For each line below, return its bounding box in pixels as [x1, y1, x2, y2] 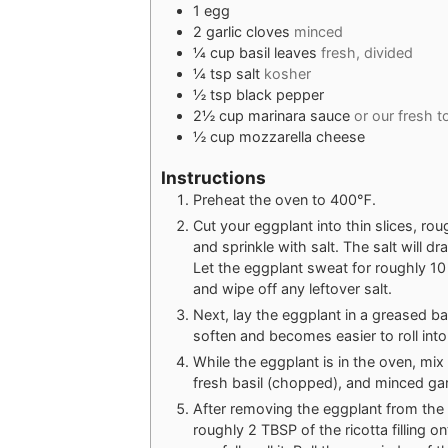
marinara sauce [247, 106, 350, 124]
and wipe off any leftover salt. [192, 280, 392, 298]
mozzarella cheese [238, 127, 365, 145]
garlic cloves [205, 22, 290, 40]
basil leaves [238, 43, 317, 61]
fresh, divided [320, 43, 413, 61]
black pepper [235, 85, 324, 103]
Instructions [160, 167, 266, 189]
